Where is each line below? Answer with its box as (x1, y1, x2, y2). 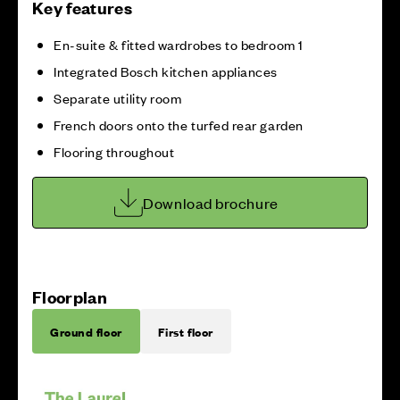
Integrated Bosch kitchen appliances (54, 62, 279, 80)
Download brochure (143, 193, 279, 212)
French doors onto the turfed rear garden (54, 115, 304, 134)
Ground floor (50, 322, 122, 340)
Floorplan (32, 286, 107, 308)
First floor (157, 322, 213, 340)
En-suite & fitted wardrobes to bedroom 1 (54, 35, 304, 54)
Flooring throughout (54, 142, 175, 161)
